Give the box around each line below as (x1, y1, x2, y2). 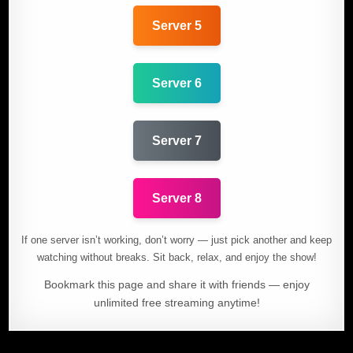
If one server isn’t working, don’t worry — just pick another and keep (21, 234, 332, 247)
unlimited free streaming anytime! (93, 296, 260, 310)
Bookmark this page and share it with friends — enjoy (43, 278, 310, 292)
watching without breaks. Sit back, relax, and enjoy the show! (36, 251, 317, 264)
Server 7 (151, 134, 202, 148)
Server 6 (151, 76, 202, 91)
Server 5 (151, 19, 202, 33)
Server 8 (151, 191, 202, 206)
